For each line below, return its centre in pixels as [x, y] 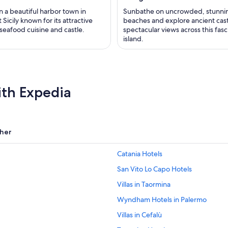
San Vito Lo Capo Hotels [154, 169]
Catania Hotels [140, 154]
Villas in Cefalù [139, 215]
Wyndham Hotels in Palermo [162, 200]
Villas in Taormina [144, 184]
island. [133, 39]
